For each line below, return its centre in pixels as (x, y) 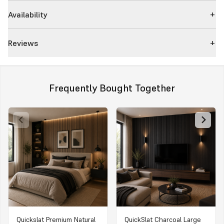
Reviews (23, 43)
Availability (28, 14)
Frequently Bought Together (112, 88)
